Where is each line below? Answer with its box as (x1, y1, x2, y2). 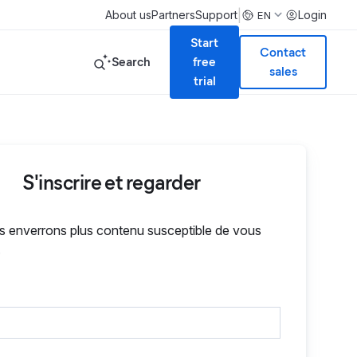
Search (112, 54, 151, 69)
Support (195, 8, 238, 22)
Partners (151, 8, 196, 22)
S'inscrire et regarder (22, 170, 201, 195)
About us (105, 8, 152, 22)
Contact (260, 45, 306, 60)
